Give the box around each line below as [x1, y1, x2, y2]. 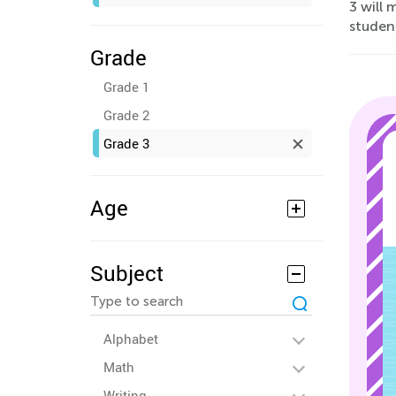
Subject [90, 259, 164, 287]
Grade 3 [103, 134, 149, 152]
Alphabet [103, 330, 158, 347]
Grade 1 [103, 78, 149, 95]
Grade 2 [103, 106, 149, 124]
